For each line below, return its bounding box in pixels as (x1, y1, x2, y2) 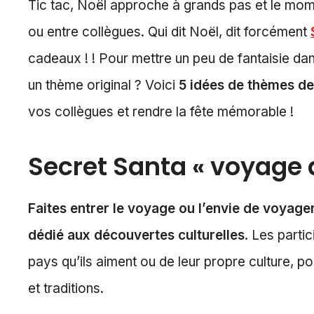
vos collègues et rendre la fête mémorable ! (28, 104, 294, 121)
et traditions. (28, 280, 104, 297)
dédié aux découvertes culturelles (28, 227, 245, 244)
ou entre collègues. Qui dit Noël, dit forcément (28, 24, 310, 41)
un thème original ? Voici (28, 77, 179, 94)
